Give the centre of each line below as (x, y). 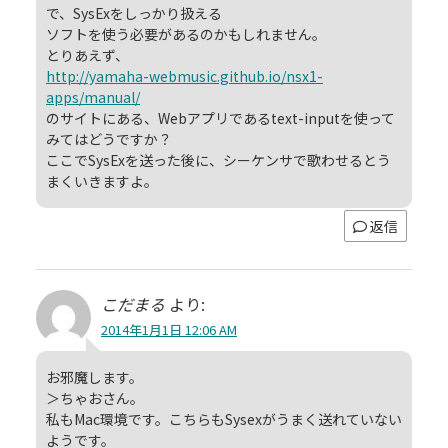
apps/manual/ (93, 96)
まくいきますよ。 (102, 180)
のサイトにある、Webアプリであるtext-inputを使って (220, 117)
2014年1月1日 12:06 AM (169, 329)
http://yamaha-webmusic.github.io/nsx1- (184, 75)
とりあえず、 (87, 54)
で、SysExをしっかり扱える (134, 12)
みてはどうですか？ (109, 138)
